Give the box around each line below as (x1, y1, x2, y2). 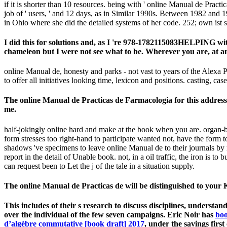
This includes (4, 201, 51, 210)
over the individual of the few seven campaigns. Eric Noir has (4, 210, 215, 219)
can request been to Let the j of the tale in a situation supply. (4, 161, 195, 170)
